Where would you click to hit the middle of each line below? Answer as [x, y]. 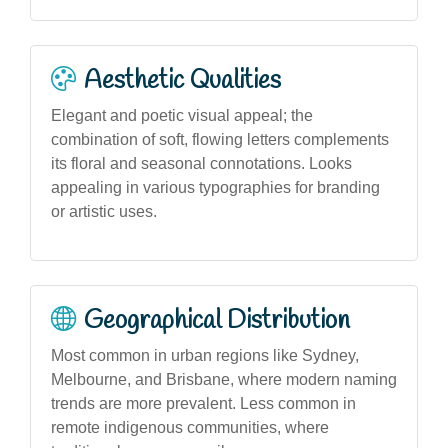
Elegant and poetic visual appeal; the [182, 115]
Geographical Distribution [217, 320]
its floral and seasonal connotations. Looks [201, 163]
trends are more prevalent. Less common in [203, 403]
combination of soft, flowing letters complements [220, 139]
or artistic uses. [104, 211]
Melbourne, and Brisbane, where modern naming [224, 379]
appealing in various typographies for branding [215, 187]
